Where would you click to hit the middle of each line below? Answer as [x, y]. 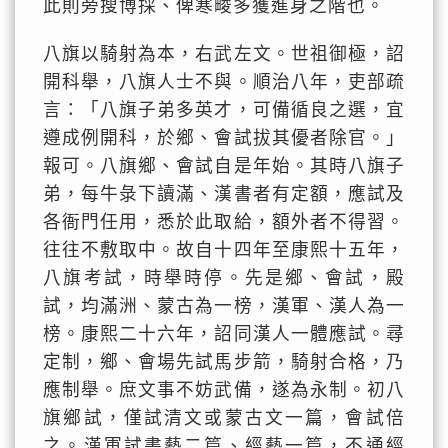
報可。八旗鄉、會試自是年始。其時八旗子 [224, 166]
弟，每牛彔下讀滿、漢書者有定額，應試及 [224, 194]
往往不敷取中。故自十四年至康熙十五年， [224, 250]
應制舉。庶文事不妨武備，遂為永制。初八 [224, 390]
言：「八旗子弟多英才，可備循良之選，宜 [224, 110]
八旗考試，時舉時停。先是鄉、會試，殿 [224, 278]
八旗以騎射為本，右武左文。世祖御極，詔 [224, 54]
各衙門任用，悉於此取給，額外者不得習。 [224, 222]
